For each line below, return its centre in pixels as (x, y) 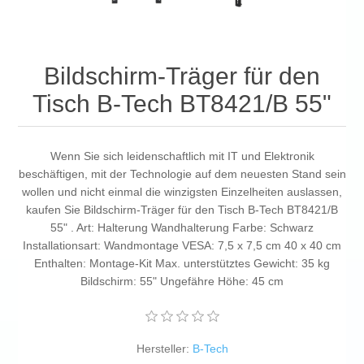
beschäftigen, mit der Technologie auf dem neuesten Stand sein (182, 174)
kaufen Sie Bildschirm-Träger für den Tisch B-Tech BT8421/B (182, 210)
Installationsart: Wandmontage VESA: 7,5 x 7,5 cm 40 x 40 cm (182, 246)
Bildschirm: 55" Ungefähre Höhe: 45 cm (182, 282)
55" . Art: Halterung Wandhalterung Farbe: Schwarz (182, 228)
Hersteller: (162, 349)
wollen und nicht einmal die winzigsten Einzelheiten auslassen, (182, 192)
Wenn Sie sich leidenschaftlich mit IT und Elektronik (182, 156)
